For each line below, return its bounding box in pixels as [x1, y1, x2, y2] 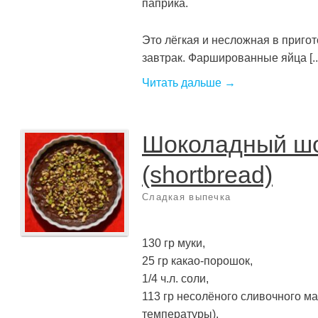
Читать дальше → [142, 76, 236, 89]
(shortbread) [142, 161, 273, 188]
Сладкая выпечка [142, 191, 231, 202]
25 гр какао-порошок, [142, 254, 253, 268]
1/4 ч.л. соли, [142, 272, 209, 285]
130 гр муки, [142, 236, 205, 250]
